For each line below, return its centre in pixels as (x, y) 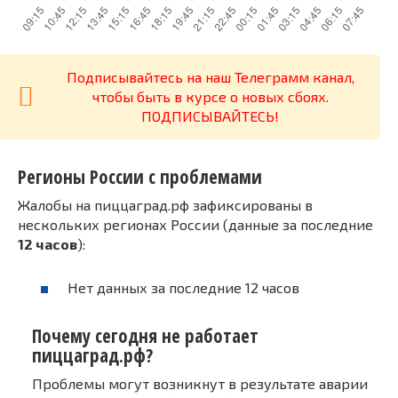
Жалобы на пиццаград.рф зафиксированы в (165, 205)
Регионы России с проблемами (140, 176)
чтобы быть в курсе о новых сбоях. (210, 96)
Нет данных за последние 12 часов (183, 288)
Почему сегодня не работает (145, 335)
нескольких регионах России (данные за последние (195, 225)
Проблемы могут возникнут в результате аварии (200, 383)
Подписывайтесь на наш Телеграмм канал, (210, 76)
